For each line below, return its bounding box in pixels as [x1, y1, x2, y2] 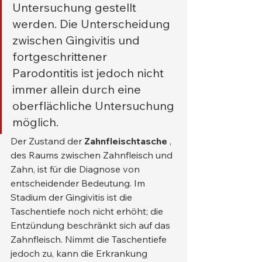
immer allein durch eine [12, 82, 144, 97]
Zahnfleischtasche [84, 135, 167, 147]
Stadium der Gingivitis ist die [11, 191, 135, 204]
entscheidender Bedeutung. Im [11, 177, 147, 189]
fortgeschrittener [12, 49, 110, 64]
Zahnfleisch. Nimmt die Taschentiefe [11, 233, 169, 246]
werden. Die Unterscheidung [12, 16, 173, 32]
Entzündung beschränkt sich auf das [11, 219, 173, 232]
